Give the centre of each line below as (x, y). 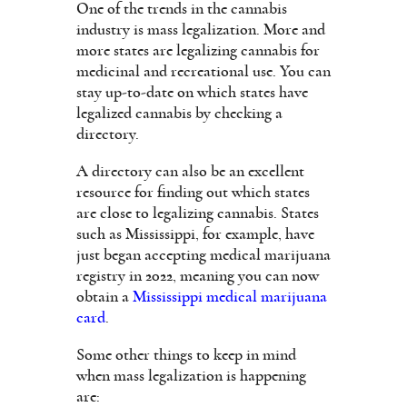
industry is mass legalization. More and (201, 30)
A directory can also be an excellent (190, 171)
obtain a (104, 297)
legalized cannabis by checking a (179, 113)
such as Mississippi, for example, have (195, 234)
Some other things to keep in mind (186, 355)
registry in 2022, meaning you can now (198, 276)
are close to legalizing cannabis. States (198, 213)
